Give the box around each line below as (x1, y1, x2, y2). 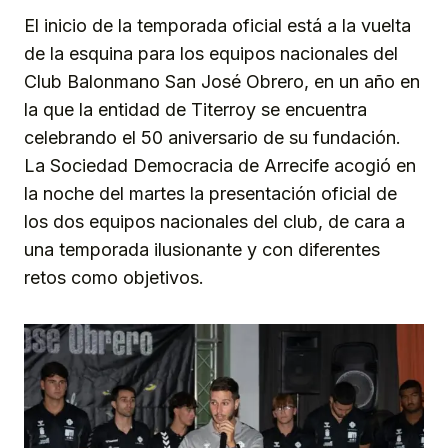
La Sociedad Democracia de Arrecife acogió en (24, 155, 416, 177)
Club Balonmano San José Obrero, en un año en (24, 71, 420, 93)
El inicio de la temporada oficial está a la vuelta (24, 15, 411, 37)
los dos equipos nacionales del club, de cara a (24, 211, 405, 233)
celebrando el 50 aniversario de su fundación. (24, 127, 401, 149)
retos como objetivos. (24, 267, 209, 289)
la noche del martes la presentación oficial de (24, 183, 397, 205)
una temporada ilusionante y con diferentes (24, 239, 380, 261)
